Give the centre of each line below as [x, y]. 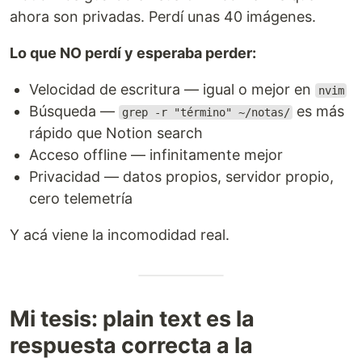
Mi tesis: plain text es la [132, 319]
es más [319, 111]
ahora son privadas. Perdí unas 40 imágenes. [163, 17]
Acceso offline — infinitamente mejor [156, 155]
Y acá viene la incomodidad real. [120, 235]
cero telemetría [81, 198]
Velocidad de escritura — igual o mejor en [172, 89]
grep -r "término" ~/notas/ [206, 112]
